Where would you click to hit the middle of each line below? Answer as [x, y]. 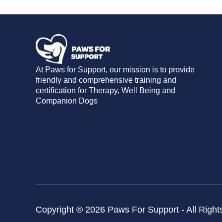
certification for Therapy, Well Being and [106, 90]
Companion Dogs [67, 101]
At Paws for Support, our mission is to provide [115, 70]
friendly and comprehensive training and [106, 80]
